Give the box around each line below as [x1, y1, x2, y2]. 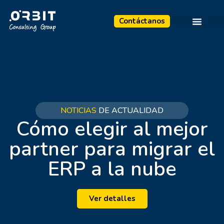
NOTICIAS [60, 104, 96, 116]
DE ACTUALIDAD [96, 104, 163, 116]
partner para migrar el [9, 135, 215, 162]
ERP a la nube [47, 155, 176, 182]
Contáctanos [118, 16, 165, 26]
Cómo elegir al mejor [16, 115, 208, 142]
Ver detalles [88, 193, 135, 203]
